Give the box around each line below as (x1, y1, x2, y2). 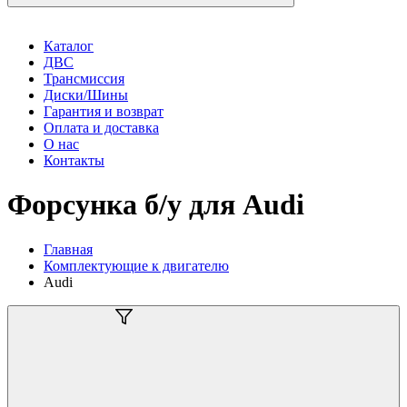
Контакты (44, 153, 104, 168)
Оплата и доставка (44, 120, 159, 135)
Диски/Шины (44, 87, 128, 103)
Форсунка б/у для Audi (7, 188, 304, 222)
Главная (44, 241, 93, 257)
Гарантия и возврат (44, 104, 164, 119)
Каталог (44, 38, 94, 54)
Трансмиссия (44, 71, 124, 86)
